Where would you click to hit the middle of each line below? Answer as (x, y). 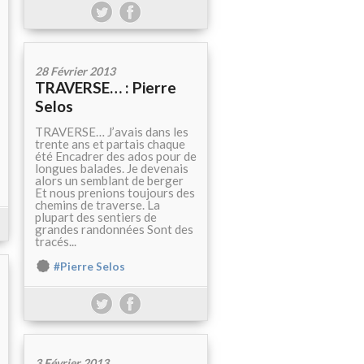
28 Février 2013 (75, 71)
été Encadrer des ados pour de (116, 156)
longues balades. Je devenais (112, 169)
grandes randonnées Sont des (114, 230)
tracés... (56, 242)
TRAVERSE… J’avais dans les (112, 132)
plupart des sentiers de (96, 217)
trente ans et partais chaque (110, 144)
